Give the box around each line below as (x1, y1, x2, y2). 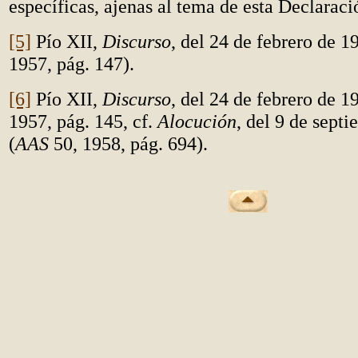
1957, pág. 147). (9, 53, 134, 74)
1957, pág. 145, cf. (9, 110, 157, 132)
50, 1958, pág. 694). (49, 133, 208, 154)
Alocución (157, 110, 237, 132)
